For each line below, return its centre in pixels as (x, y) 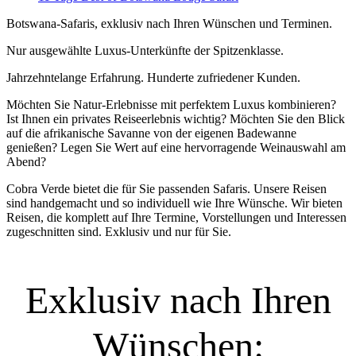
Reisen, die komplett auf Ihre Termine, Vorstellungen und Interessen (176, 217)
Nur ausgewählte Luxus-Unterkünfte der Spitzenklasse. (145, 50)
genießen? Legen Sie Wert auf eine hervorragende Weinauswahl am (176, 147)
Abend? (26, 161)
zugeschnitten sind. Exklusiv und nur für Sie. (119, 231)
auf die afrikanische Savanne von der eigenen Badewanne (151, 133)
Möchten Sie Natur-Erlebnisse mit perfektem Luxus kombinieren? (171, 104)
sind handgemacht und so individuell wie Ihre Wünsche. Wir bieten (174, 203)
